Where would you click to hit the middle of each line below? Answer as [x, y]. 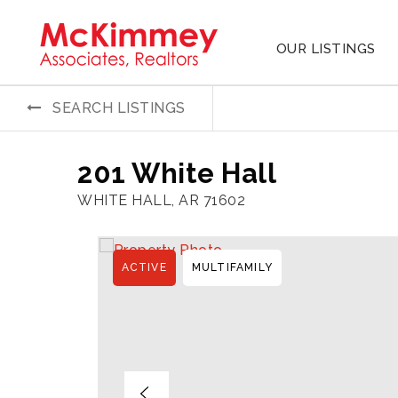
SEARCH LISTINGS [119, 108]
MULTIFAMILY [232, 267]
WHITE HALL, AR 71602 [161, 200]
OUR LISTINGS [326, 48]
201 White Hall [177, 173]
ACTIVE [144, 267]
